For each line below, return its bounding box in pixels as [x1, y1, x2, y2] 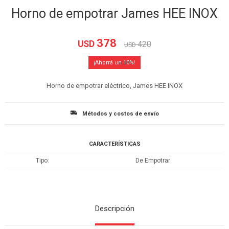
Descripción [95, 204, 134, 213]
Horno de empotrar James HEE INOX [11, 6, 218, 21]
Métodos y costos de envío [82, 110, 159, 117]
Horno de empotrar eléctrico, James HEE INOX [47, 82, 182, 89]
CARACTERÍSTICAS [88, 141, 141, 147]
